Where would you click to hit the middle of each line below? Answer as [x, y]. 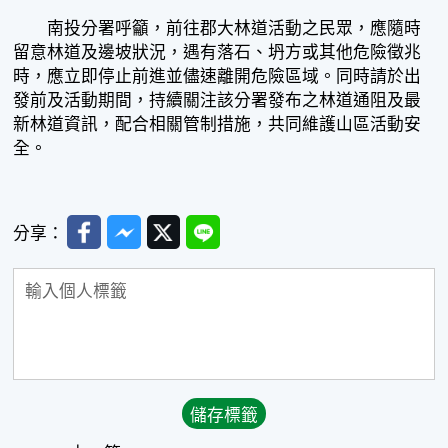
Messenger [148, 225]
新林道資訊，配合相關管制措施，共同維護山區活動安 [217, 125]
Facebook [104, 225]
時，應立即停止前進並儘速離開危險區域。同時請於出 [217, 77]
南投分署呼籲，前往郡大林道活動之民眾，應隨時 [217, 29]
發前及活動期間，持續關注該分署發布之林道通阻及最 [217, 101]
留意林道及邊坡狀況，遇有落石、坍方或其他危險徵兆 [217, 53]
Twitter [171, 225]
